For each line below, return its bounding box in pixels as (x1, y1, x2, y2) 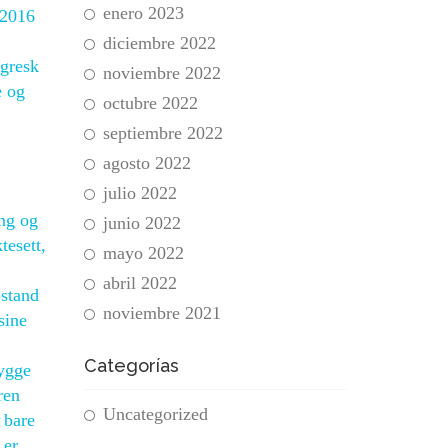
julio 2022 (102, 183, 177, 203)
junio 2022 (102, 213, 181, 233)
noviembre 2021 (102, 303, 221, 323)
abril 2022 (102, 273, 177, 293)
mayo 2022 (102, 243, 184, 263)
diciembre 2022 (102, 33, 216, 53)
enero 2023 (102, 3, 184, 23)
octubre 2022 (102, 93, 198, 113)
